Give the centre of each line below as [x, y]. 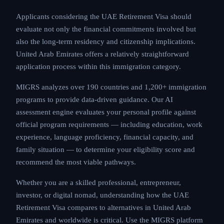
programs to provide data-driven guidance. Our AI [94, 99]
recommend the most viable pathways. [76, 162]
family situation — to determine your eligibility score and [105, 149]
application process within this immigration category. [98, 66]
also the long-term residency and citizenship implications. [106, 41]
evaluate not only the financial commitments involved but [106, 29]
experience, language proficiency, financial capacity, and [105, 137]
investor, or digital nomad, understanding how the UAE [102, 195]
